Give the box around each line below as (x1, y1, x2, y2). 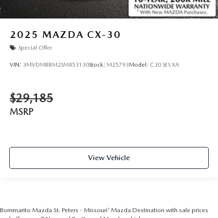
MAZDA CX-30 (42, 28, 121, 40)
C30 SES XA (150, 61, 179, 68)
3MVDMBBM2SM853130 (23, 61, 89, 68)
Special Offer (18, 44, 52, 51)
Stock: (89, 61, 107, 68)
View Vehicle (88, 153, 130, 162)
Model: (129, 61, 150, 68)
